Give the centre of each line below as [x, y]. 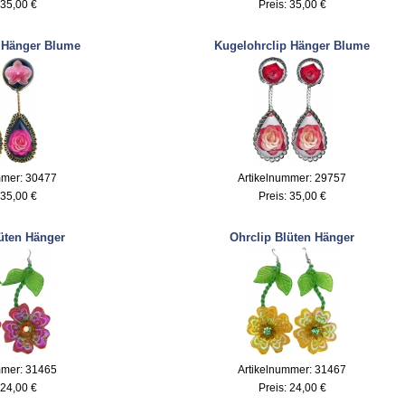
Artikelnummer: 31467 [292, 369]
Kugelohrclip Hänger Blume [292, 45]
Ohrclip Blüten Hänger [292, 237]
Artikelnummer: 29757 [292, 178]
